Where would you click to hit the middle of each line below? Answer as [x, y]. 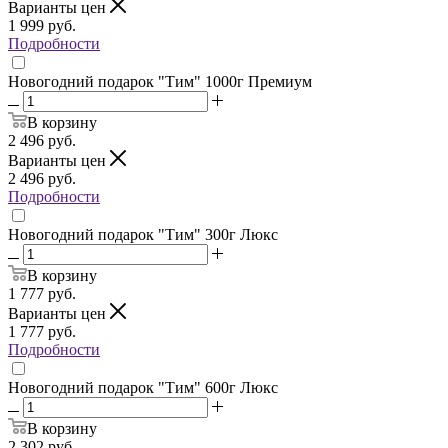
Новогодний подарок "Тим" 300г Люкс [143, 234]
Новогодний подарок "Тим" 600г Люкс [143, 387]
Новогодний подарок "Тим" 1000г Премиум [160, 81]
